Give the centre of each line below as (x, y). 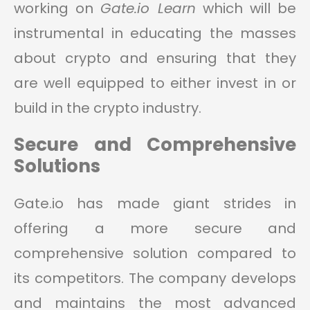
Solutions (57, 166)
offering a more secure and (155, 229)
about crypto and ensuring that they (155, 58)
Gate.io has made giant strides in (155, 204)
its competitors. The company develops (155, 279)
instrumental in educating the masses (155, 34)
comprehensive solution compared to (155, 254)
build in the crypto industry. (108, 108)
